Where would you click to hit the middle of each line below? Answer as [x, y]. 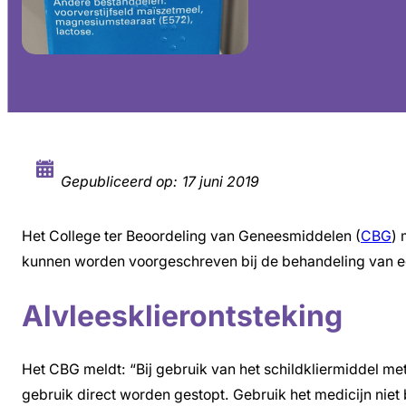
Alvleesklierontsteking [182, 315]
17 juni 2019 [221, 182]
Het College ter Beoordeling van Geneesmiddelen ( [191, 237]
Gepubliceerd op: [119, 182]
